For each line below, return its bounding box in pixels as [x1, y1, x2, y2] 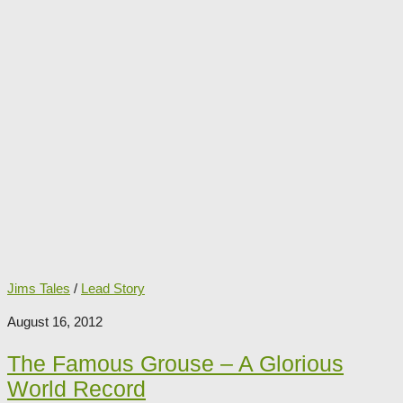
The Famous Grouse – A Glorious [7, 350, 344, 376]
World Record [7, 375, 146, 401]
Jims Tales [7, 280, 70, 296]
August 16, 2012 [7, 313, 103, 329]
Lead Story [81, 280, 145, 296]
